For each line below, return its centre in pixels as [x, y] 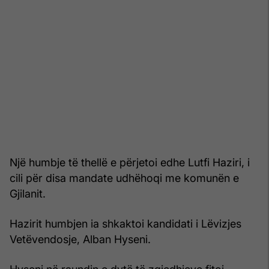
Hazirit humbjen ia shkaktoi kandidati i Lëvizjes [125, 223]
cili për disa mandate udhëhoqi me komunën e [124, 178]
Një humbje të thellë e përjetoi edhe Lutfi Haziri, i [130, 162]
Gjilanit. [28, 193]
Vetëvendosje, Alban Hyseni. [80, 239]
